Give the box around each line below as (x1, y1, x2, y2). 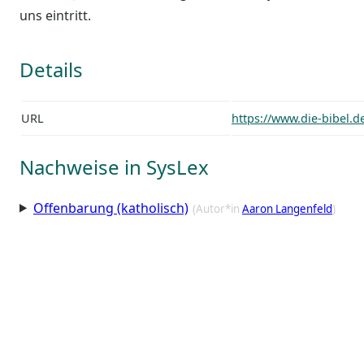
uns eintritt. (19, 6, 91, 24)
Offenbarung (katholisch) (32, 198, 188, 217)
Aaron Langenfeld (241, 201, 332, 216)
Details (19, 55, 83, 83)
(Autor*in (192, 201, 242, 216)
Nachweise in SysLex (19, 153, 209, 180)
